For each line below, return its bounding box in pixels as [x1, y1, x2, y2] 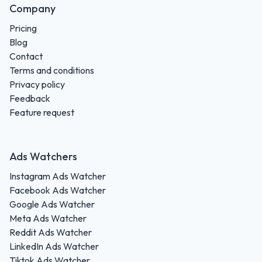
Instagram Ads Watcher [9, 170, 106, 182]
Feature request [9, 106, 74, 118]
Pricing [9, 22, 37, 34]
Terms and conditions [9, 64, 94, 76]
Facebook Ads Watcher [9, 184, 106, 196]
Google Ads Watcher [9, 198, 95, 210]
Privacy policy [9, 78, 65, 90]
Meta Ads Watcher [9, 212, 87, 224]
